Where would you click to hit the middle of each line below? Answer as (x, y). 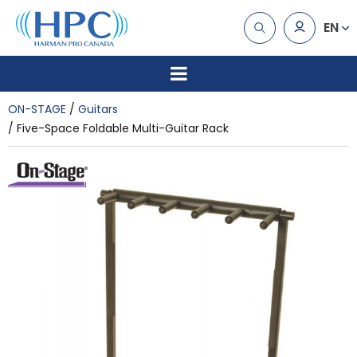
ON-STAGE (37, 109)
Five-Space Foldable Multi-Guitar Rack (123, 128)
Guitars (98, 109)
